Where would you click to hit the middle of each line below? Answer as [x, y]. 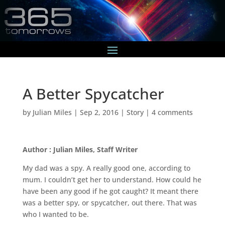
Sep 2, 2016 [99, 112]
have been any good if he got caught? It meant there [110, 191]
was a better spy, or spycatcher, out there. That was [109, 202]
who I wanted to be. [55, 214]
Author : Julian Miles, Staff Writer [80, 149]
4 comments [172, 112]
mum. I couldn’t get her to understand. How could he [112, 179]
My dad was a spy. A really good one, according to [106, 168]
